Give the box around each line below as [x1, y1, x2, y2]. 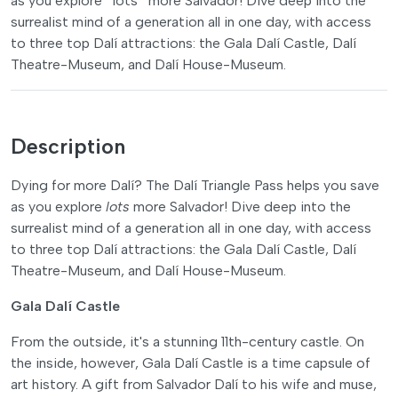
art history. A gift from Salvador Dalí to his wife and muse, [11, 375, 377, 393]
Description [11, 133, 125, 159]
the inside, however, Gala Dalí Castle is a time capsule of [11, 354, 370, 371]
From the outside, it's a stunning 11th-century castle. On [11, 332, 364, 350]
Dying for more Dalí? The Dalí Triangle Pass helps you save [11, 176, 379, 194]
